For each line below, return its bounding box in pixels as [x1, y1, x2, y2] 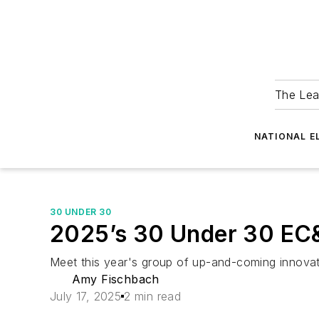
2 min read [124, 289, 182, 303]
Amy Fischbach [71, 272, 159, 286]
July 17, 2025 [50, 289, 122, 303]
